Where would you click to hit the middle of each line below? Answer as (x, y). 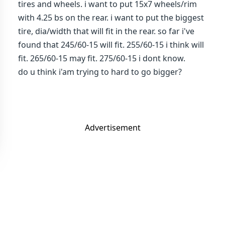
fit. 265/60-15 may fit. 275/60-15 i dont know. (102, 58)
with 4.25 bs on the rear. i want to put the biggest (111, 18)
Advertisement (113, 128)
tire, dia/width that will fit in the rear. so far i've (106, 31)
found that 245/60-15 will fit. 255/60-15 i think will (111, 45)
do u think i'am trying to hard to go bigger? (100, 72)
